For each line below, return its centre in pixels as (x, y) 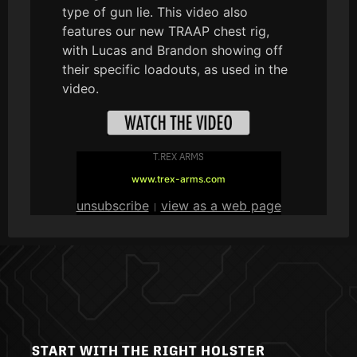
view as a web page (221, 206)
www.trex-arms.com (178, 179)
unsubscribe (112, 206)
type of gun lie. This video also (155, 12)
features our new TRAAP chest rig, (166, 31)
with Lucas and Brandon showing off (173, 51)
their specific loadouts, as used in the (175, 70)
